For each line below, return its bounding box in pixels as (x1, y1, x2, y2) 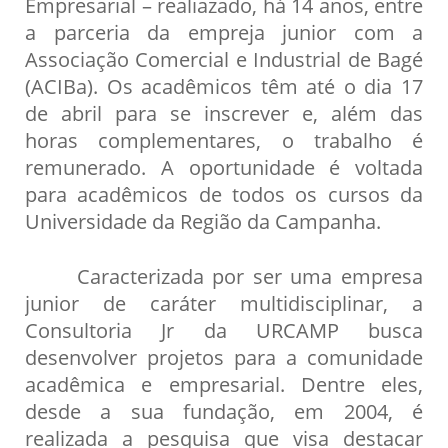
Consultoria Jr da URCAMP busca (25, 315, 423, 344)
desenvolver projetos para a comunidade (25, 342, 423, 371)
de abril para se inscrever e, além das (25, 98, 423, 127)
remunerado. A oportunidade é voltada (25, 152, 423, 181)
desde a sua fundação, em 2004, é (25, 396, 423, 425)
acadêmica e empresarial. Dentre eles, (25, 369, 423, 398)
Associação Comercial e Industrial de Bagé (25, 44, 423, 73)
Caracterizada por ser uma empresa (25, 261, 423, 290)
